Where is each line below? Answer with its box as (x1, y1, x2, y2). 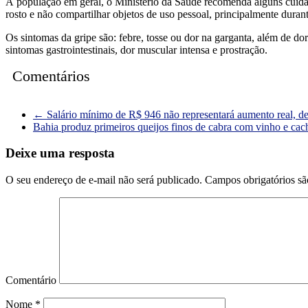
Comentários (12, 67, 90, 85)
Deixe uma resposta (5, 146, 115, 161)
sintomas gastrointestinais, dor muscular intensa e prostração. (5, 43, 267, 56)
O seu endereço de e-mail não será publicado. (5, 173, 202, 186)
